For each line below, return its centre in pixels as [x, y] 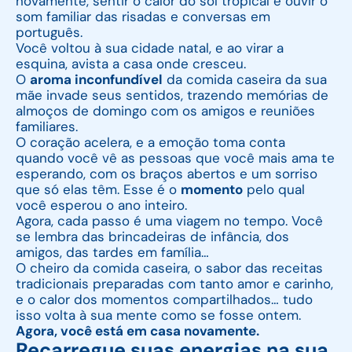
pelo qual [274, 189]
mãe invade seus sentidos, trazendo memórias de [172, 95]
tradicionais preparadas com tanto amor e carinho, [174, 283]
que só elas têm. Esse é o [98, 189]
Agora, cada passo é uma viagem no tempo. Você [169, 220]
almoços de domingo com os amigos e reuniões [165, 110]
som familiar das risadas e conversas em [143, 16]
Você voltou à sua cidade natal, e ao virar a [150, 48]
